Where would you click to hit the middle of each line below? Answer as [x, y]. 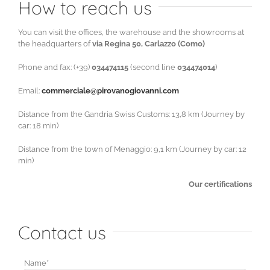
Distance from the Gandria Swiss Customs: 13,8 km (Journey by [131, 114]
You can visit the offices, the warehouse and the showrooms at [131, 32]
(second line [153, 67]
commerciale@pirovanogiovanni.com [110, 91]
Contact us [62, 233]
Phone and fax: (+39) [55, 67]
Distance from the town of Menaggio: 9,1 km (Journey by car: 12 [132, 149]
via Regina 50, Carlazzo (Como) [149, 44]
